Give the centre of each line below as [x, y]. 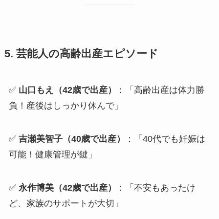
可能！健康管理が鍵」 [53, 154]
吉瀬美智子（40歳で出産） [72, 139]
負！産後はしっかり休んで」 [66, 106]
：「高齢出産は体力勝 [160, 90]
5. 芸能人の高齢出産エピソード [81, 54]
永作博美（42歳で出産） [67, 187]
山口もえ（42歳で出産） [67, 90]
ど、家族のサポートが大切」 [66, 203]
